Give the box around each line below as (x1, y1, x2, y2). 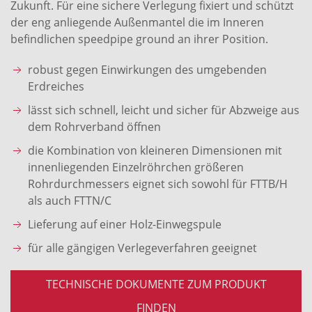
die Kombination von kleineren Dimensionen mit (28, 143, 282, 157)
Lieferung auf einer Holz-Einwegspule (28, 217, 221, 231)
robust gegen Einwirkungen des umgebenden (28, 62, 267, 77)
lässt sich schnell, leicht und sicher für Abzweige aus (28, 102, 299, 117)
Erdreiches (28, 79, 84, 93)
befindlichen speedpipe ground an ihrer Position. (10, 31, 268, 46)
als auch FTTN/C (28, 193, 111, 208)
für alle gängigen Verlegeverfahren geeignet (28, 240, 257, 255)
